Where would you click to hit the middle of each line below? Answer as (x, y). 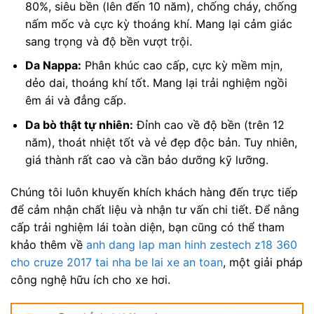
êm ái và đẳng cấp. (75, 101)
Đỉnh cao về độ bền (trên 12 (209, 124)
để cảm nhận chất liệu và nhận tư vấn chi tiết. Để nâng (155, 209)
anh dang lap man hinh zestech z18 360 (192, 244)
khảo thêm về (48, 244)
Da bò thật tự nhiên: (79, 124)
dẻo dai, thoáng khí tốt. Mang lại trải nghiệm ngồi (156, 83)
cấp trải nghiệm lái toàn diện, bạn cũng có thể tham (148, 227)
